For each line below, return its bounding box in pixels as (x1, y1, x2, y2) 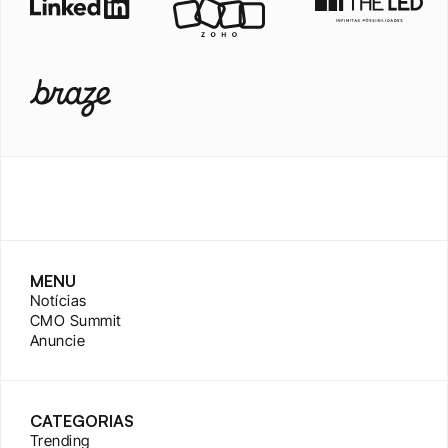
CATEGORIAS (30, 411, 134, 431)
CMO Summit (30, 311, 122, 330)
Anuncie (30, 331, 86, 350)
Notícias (30, 291, 87, 310)
